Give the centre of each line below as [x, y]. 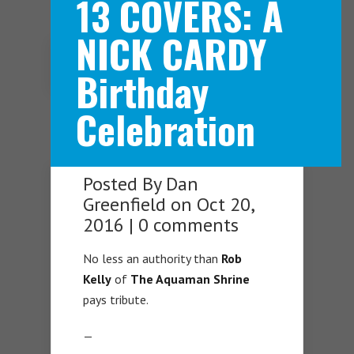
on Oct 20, [210, 205]
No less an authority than [152, 259]
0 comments [188, 225]
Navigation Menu [185, 68]
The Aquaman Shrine [190, 279]
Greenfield [124, 205]
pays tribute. [116, 300]
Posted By [124, 184]
